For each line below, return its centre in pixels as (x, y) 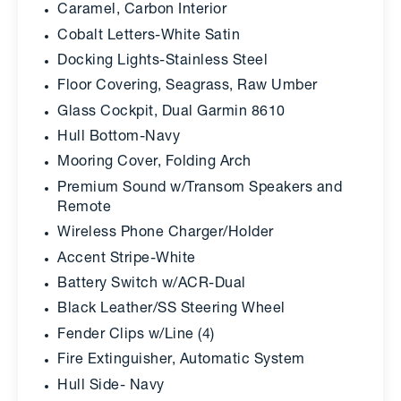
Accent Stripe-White (127, 259)
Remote (84, 208)
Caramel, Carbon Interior (142, 11)
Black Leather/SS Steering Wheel (171, 310)
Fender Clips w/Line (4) (136, 335)
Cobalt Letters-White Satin (149, 36)
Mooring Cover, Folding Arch (154, 163)
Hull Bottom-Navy (119, 138)
